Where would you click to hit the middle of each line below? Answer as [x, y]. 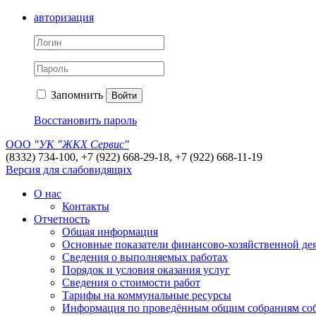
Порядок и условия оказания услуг [146, 270]
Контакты [86, 206]
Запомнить [75, 95]
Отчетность [62, 219]
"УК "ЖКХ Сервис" [81, 144]
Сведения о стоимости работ [131, 282]
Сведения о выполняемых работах [145, 257]
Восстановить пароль [85, 120]
